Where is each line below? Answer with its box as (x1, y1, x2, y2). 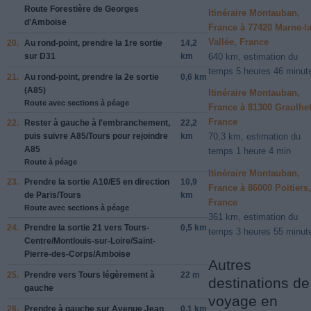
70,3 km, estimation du (208, 131, 301, 142)
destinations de (208, 275, 310, 292)
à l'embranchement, (90, 117, 170, 128)
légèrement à (101, 269, 155, 280)
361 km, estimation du (208, 211, 298, 222)
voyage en (208, 293, 278, 310)
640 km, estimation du (208, 51, 298, 62)
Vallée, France (208, 36, 269, 47)
